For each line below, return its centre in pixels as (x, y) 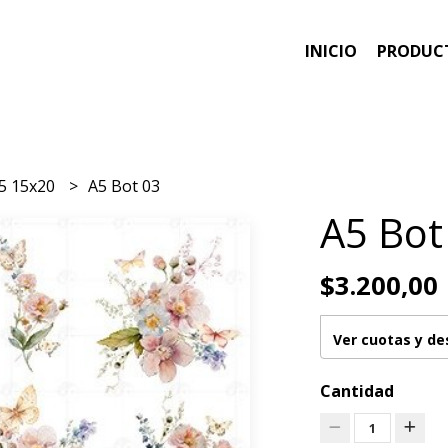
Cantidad (356, 390)
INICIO (331, 51)
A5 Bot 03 (124, 185)
